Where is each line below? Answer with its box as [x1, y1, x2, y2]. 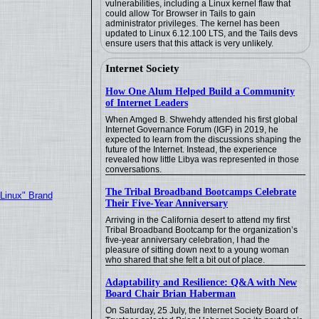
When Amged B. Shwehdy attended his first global [105, 115, 298, 125]
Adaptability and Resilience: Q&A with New [105, 277, 297, 288]
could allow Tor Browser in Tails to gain [105, 9, 256, 19]
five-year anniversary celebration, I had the [105, 235, 270, 245]
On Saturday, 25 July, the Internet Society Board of [105, 305, 298, 315]
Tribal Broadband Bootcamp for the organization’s [105, 225, 298, 235]
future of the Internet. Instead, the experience [105, 145, 277, 155]
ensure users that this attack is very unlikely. [105, 38, 273, 48]
